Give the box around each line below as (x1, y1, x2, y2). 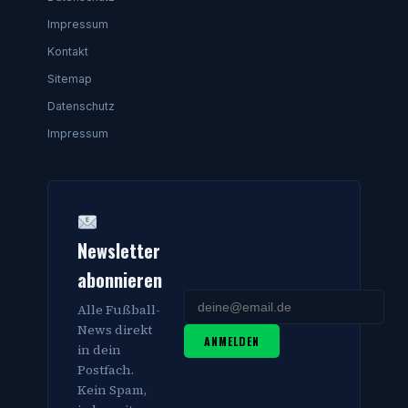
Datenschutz (47, 99, 115, 114)
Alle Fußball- (77, 301, 160, 320)
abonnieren (77, 266, 162, 294)
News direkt (77, 321, 152, 340)
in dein (77, 341, 121, 360)
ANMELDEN (204, 332, 260, 349)
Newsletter (77, 237, 160, 265)
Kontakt (47, 45, 88, 59)
